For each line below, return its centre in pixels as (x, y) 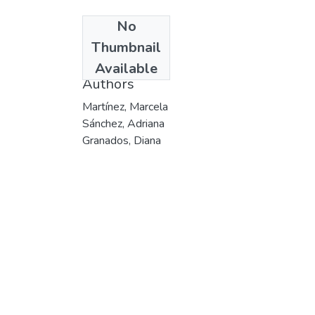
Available (126, 68)
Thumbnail (126, 47)
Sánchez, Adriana (123, 123)
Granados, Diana (122, 140)
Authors (108, 84)
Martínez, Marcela (125, 107)
